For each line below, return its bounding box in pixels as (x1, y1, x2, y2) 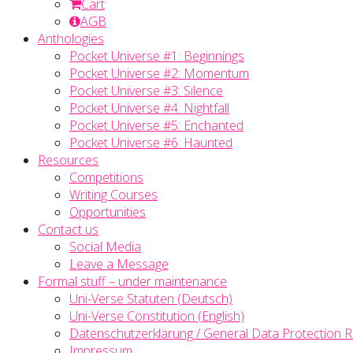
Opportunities (69, 203, 146, 221)
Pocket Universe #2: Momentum (69, 65, 249, 82)
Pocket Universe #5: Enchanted (69, 117, 243, 134)
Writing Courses (69, 186, 158, 203)
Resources (38, 151, 98, 169)
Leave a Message (69, 255, 169, 273)
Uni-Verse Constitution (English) (69, 307, 244, 325)
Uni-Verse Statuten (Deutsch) (69, 290, 232, 307)
